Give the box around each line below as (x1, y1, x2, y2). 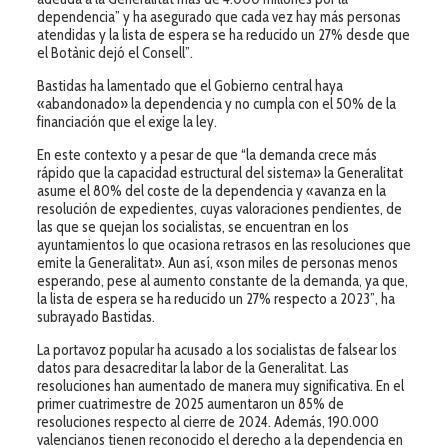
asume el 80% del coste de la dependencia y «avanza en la (36, 181, 386, 200)
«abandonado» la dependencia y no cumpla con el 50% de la (36, 94, 396, 113)
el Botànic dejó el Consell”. (36, 43, 193, 62)
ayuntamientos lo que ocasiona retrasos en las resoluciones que (36, 235, 411, 254)
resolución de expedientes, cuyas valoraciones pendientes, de (36, 199, 402, 218)
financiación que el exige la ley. (36, 112, 217, 131)
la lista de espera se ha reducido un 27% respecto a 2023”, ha (36, 289, 395, 308)
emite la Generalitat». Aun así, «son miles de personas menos (36, 253, 398, 272)
